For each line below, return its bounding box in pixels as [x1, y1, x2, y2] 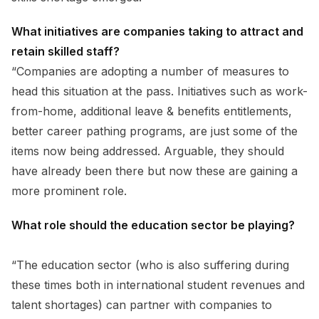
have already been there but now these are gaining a [11, 163, 298, 178]
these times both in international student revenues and [11, 277, 305, 292]
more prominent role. [11, 183, 130, 198]
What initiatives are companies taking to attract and [11, 23, 303, 38]
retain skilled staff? [11, 43, 120, 58]
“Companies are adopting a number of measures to [11, 63, 289, 78]
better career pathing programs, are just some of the [11, 123, 298, 138]
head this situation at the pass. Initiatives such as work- [11, 83, 308, 98]
